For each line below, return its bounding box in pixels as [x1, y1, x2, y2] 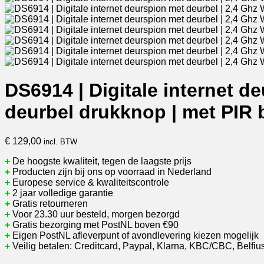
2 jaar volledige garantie [10, 187, 113, 198]
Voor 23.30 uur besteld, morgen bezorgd [10, 209, 180, 219]
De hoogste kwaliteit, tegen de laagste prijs [10, 156, 192, 166]
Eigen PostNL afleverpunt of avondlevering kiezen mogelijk [10, 230, 259, 240]
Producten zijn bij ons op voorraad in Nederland [10, 166, 212, 177]
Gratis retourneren [10, 198, 88, 209]
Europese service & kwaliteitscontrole [10, 177, 169, 187]
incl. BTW [44, 137, 77, 146]
